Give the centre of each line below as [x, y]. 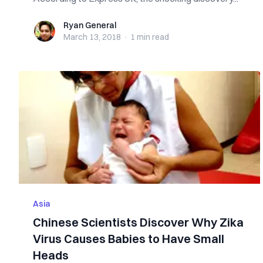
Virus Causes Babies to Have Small [129, 239]
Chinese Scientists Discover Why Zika [138, 222]
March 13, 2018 [92, 37]
